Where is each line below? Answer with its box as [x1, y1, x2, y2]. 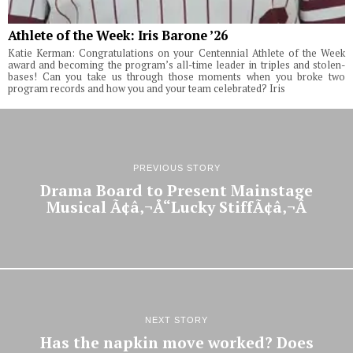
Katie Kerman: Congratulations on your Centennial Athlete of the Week [8, 46, 345, 61]
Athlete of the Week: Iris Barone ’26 [8, 27, 228, 45]
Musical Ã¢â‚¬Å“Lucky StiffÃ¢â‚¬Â [46, 196, 307, 217]
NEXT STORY [145, 314, 208, 325]
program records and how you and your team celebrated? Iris [8, 82, 285, 96]
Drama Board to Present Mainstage [40, 180, 313, 201]
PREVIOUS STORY [132, 162, 221, 173]
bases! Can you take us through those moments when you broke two [8, 70, 345, 84]
